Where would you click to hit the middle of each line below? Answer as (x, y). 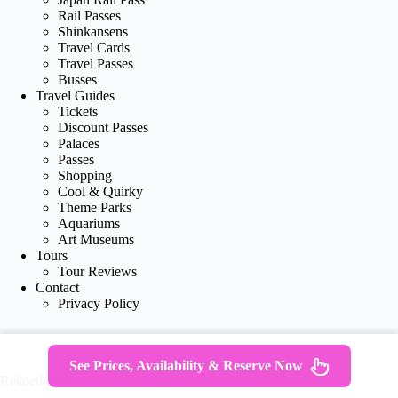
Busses (77, 80)
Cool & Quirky (100, 192)
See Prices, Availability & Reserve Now (186, 366)
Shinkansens (93, 32)
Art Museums (96, 240)
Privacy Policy (99, 304)
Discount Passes (103, 128)
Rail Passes (89, 16)
